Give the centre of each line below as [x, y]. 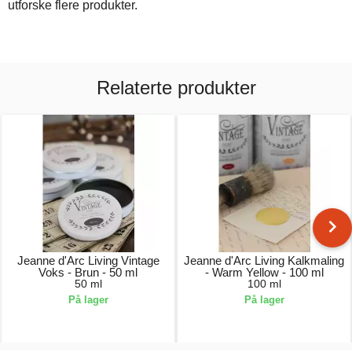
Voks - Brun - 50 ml [88, 273]
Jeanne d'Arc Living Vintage [88, 261]
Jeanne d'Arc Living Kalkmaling [264, 261]
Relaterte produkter [176, 88]
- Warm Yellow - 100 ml [264, 273]
